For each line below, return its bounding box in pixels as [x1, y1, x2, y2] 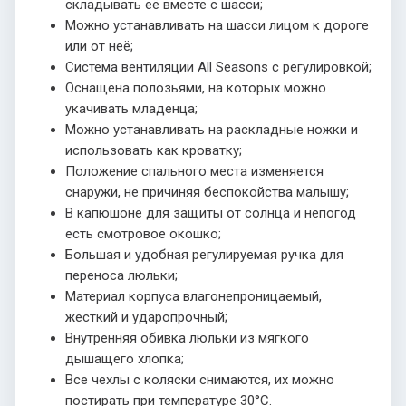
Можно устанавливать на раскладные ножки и [65, 121, 358, 138]
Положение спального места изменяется [65, 162, 324, 179]
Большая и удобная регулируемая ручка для [65, 246, 343, 263]
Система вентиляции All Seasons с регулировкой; [65, 58, 372, 75]
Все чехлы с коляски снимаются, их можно [65, 371, 334, 388]
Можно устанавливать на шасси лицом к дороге [65, 16, 369, 34]
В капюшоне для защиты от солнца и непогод [65, 204, 356, 221]
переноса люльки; [65, 266, 178, 284]
